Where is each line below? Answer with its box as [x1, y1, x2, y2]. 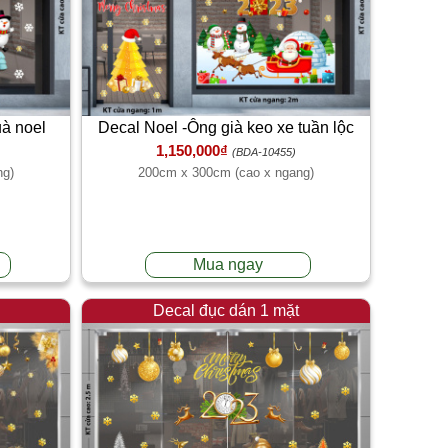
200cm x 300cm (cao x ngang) [138, 165, 314, 181]
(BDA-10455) [232, 146, 296, 159]
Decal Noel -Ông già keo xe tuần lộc [98, 119, 354, 137]
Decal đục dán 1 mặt [153, 301, 299, 319]
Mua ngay [193, 255, 264, 273]
